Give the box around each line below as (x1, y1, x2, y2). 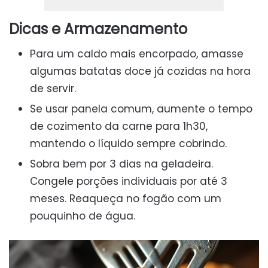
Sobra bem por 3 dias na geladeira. (30, 156, 213, 171)
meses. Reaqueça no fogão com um (30, 191, 221, 206)
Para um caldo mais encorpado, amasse (30, 46, 243, 61)
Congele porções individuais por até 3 (30, 173, 227, 188)
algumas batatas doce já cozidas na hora (30, 63, 251, 78)
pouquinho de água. (30, 208, 135, 223)
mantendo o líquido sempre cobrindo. (30, 136, 227, 151)
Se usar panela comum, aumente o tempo (30, 101, 252, 116)
